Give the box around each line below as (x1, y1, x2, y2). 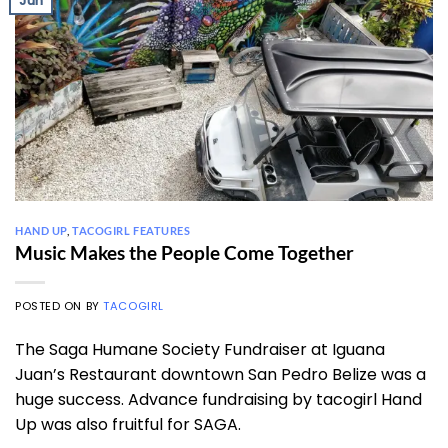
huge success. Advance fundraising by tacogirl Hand (15, 388, 422, 412)
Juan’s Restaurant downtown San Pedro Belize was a (15, 363, 426, 387)
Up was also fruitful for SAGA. (15, 413, 241, 437)
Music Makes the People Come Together (15, 241, 354, 265)
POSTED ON (15, 298, 86, 315)
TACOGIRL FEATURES (72, 223, 191, 237)
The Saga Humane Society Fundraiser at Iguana (15, 338, 385, 362)
